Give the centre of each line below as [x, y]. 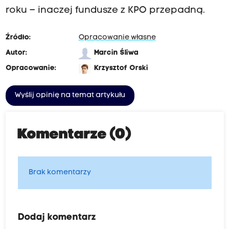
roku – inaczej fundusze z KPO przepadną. [106, 11]
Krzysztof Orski [121, 68]
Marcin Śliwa [116, 53]
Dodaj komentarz [57, 218]
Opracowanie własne [117, 38]
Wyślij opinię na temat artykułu [70, 96]
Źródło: [18, 38]
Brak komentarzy [60, 173]
